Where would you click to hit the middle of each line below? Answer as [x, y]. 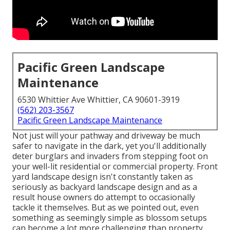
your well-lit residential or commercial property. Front [115, 167]
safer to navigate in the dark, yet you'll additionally [109, 146]
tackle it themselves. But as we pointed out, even [106, 208]
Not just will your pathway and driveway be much [106, 136]
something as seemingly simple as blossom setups [110, 218]
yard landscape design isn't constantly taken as [103, 177]
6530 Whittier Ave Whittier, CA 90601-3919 [99, 100]
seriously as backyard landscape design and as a [105, 187]
